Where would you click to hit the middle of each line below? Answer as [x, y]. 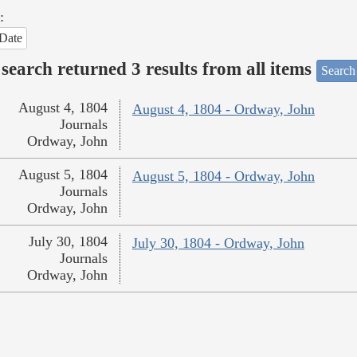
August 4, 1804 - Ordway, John [223, 110]
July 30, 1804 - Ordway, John [218, 243]
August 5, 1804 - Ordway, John [223, 177]
